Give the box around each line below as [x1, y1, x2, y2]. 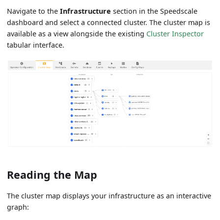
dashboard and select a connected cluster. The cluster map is [7, 18, 211, 27]
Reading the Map [7, 167, 98, 182]
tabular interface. [7, 40, 65, 50]
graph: [7, 202, 29, 212]
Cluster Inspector [146, 29, 204, 39]
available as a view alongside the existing [7, 29, 147, 39]
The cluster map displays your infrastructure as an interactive [7, 191, 212, 200]
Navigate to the [7, 6, 60, 16]
